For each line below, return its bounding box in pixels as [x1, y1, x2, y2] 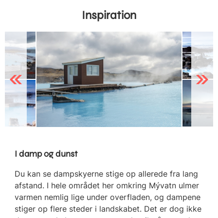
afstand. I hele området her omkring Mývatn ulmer [15, 180, 199, 190]
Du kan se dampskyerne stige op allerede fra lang [15, 168, 198, 179]
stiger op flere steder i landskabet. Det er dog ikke [15, 203, 201, 214]
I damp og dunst [15, 148, 77, 159]
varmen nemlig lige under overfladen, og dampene [15, 192, 200, 202]
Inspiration [82, 8, 136, 22]
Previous [5, 75, 32, 83]
